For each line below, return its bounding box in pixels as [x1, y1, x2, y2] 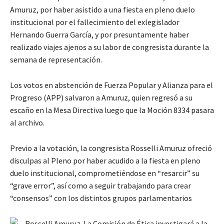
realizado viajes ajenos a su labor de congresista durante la [10, 42, 209, 52]
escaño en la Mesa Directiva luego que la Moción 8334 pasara [10, 105, 214, 115]
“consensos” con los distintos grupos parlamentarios [10, 193, 192, 203]
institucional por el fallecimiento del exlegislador [10, 17, 179, 27]
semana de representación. [10, 54, 102, 65]
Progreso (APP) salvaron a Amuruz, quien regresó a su [10, 92, 192, 103]
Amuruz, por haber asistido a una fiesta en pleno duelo [10, 4, 195, 15]
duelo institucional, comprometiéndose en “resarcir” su [10, 168, 199, 178]
